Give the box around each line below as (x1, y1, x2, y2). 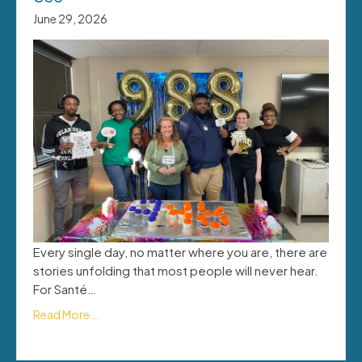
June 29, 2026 (33, 11, 107, 26)
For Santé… (33, 280, 96, 297)
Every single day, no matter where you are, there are (33, 243, 327, 259)
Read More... (33, 306, 99, 322)
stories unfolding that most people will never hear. (33, 262, 318, 278)
